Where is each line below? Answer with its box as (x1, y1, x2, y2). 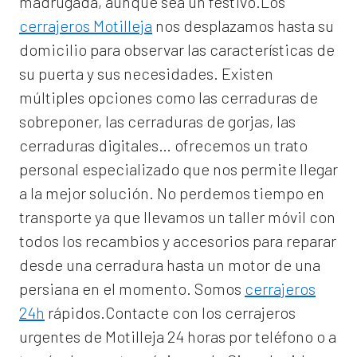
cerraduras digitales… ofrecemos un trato (19, 135, 308, 155)
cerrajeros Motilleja (19, 16, 152, 36)
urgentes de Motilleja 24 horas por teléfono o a (19, 327, 336, 347)
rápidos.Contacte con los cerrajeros (45, 303, 296, 323)
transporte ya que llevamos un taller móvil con (19, 207, 335, 227)
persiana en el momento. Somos (19, 279, 245, 299)
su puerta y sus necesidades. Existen (19, 64, 273, 84)
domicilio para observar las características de (19, 40, 335, 60)
